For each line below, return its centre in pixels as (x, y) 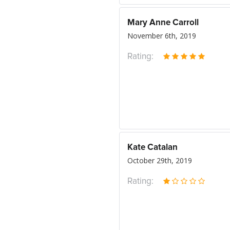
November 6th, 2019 (162, 36)
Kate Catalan (152, 148)
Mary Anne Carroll (163, 23)
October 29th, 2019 (160, 160)
